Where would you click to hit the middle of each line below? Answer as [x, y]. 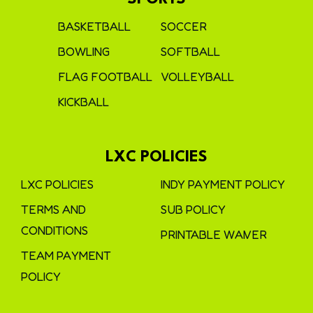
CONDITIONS [54, 230]
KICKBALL [83, 102]
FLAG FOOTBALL [105, 77]
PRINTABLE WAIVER [214, 234]
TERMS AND [53, 209]
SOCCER [184, 26]
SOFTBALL [190, 51]
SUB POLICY [193, 209]
